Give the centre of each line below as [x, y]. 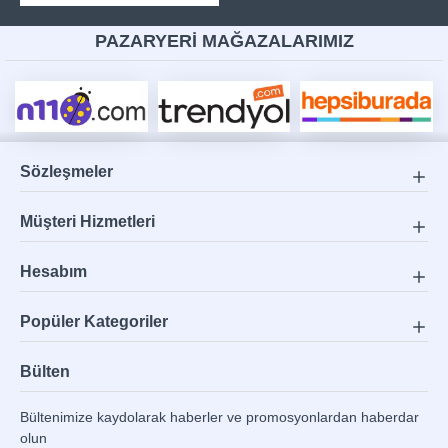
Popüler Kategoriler [94, 321]
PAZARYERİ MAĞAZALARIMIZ [224, 40]
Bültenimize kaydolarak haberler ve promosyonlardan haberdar [219, 416]
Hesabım [53, 271]
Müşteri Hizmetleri [87, 221]
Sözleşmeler [66, 171]
